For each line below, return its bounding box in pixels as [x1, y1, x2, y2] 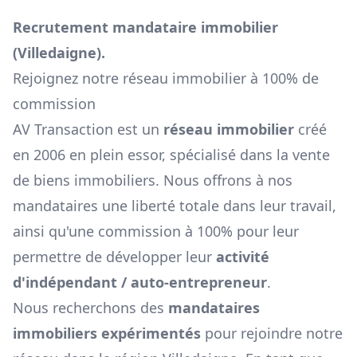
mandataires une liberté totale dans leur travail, [13, 196, 336, 216]
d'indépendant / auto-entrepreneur [13, 273, 267, 292]
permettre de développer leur [13, 247, 212, 267]
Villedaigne [18, 43, 96, 63]
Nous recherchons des [13, 298, 168, 318]
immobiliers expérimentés [13, 324, 201, 343]
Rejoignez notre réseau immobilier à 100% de [13, 69, 319, 88]
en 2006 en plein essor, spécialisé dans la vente [13, 145, 330, 165]
